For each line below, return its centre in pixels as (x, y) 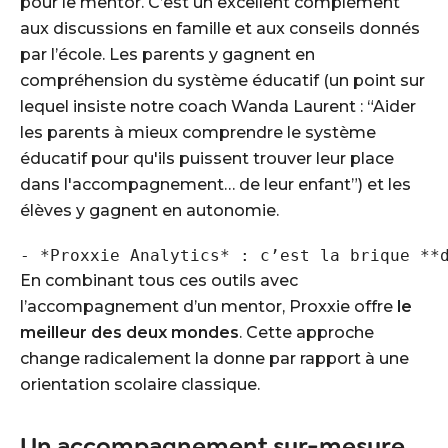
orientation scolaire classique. (140, 384)
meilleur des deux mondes (129, 332)
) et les (384, 184)
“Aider (391, 106)
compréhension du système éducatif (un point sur (222, 80)
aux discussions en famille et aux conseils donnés (220, 28)
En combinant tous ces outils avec (159, 280)
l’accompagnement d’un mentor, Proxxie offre (208, 306)
